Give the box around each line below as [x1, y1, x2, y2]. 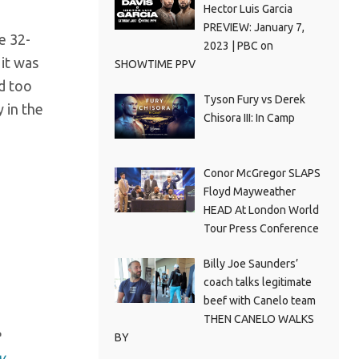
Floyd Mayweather [203, 184, 296, 198]
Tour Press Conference [203, 221, 319, 235]
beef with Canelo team [203, 293, 316, 307]
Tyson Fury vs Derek [203, 93, 305, 106]
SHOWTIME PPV [115, 58, 196, 71]
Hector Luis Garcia [203, 2, 292, 15]
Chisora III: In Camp [203, 111, 295, 124]
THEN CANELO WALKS [203, 312, 314, 325]
